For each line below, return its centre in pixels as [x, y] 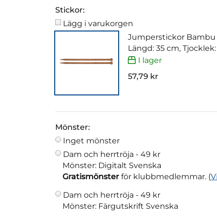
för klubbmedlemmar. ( [165, 177]
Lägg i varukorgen [98, 24]
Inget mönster [91, 141]
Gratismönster [91, 177]
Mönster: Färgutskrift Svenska [120, 206]
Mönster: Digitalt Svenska [112, 166]
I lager [150, 60]
